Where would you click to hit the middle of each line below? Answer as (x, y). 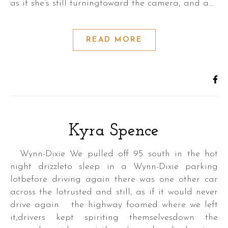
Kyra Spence (114, 131)
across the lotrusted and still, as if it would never (114, 192)
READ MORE (114, 40)
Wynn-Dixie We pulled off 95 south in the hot (19, 154)
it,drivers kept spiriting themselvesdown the (114, 218)
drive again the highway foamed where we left (114, 205)
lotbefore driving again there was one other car (114, 179)
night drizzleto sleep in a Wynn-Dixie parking (114, 167)
